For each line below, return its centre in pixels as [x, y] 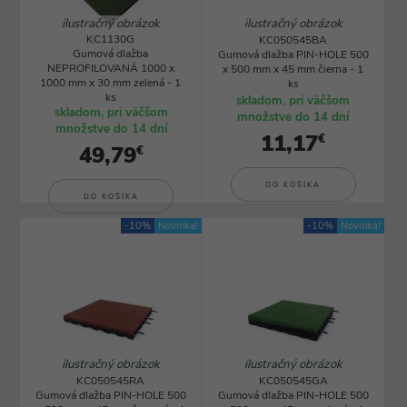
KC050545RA [111, 381]
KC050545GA [293, 381]
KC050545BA [293, 40]
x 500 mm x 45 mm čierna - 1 [293, 69]
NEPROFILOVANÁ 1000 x [110, 68]
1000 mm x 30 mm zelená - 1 [111, 83]
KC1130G [111, 39]
